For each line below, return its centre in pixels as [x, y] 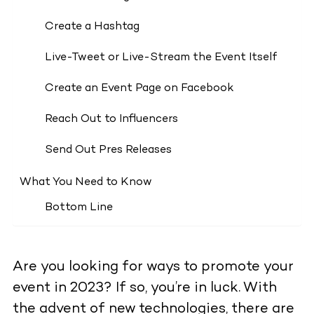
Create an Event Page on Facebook [139, 89]
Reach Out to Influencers [111, 120]
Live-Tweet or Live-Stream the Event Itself [161, 58]
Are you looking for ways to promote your [153, 268]
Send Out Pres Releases [108, 151]
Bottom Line [78, 208]
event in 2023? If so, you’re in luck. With [144, 289]
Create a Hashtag [92, 27]
